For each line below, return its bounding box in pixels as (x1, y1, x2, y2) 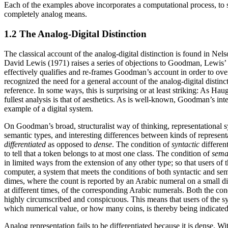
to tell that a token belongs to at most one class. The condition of (4, 149, 212, 158)
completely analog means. (4, 10, 87, 19)
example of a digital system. (4, 104, 93, 113)
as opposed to (46, 139, 94, 149)
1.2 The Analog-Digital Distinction (4, 28, 147, 40)
